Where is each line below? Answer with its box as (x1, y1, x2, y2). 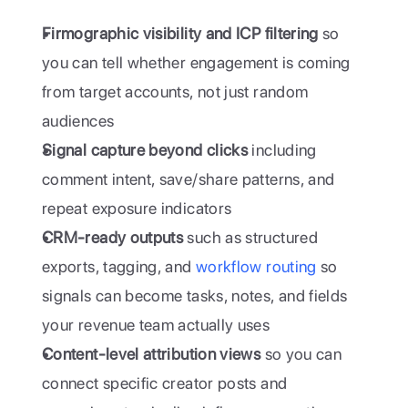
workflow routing (195, 257, 317, 276)
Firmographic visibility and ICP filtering (42, 24, 319, 43)
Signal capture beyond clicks (42, 140, 249, 159)
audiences (42, 111, 115, 130)
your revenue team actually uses (42, 315, 270, 334)
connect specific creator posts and (42, 373, 288, 393)
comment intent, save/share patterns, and (42, 169, 335, 189)
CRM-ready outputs (42, 228, 184, 247)
